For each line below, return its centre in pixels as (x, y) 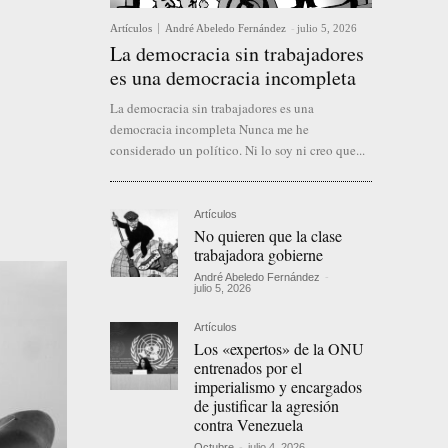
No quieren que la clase (268, 236)
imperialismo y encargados (278, 387)
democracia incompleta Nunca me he (209, 129)
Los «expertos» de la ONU (279, 349)
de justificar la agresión (267, 406)
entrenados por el (248, 368)
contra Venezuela (249, 425)
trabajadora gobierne (259, 255)
